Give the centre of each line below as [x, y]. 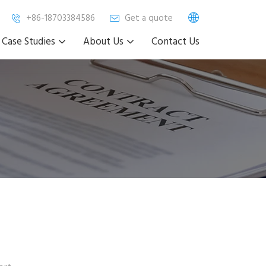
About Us [103, 42]
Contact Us [175, 42]
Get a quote [149, 18]
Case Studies [28, 42]
